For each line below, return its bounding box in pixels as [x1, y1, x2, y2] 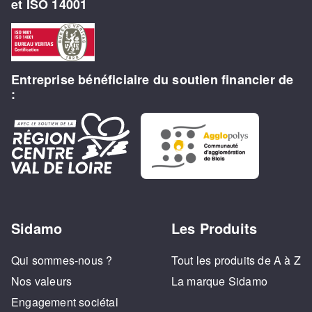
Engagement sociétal [11, 293, 118, 310]
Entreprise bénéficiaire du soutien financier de [11, 70, 294, 89]
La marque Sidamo [171, 272, 267, 289]
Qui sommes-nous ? [11, 251, 113, 268]
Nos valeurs [11, 272, 72, 289]
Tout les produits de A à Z [171, 251, 301, 268]
